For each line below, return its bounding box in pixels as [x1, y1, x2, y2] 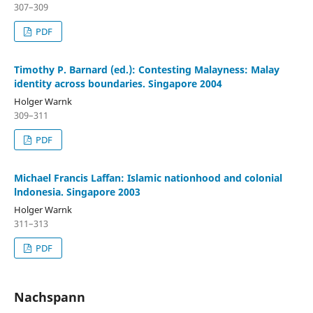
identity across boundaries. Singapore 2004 [14, 77, 222, 90]
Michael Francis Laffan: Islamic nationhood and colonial [14, 171, 282, 184]
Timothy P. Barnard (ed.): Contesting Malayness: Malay [14, 63, 279, 76]
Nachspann [14, 289, 85, 305]
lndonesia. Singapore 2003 [14, 185, 140, 198]
